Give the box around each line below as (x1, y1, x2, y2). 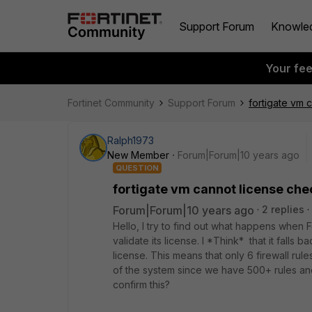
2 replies (262, 203, 304, 215)
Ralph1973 (107, 134, 154, 146)
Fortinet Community (68, 97, 155, 109)
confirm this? (113, 279, 170, 290)
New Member (107, 149, 169, 161)
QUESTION (116, 163, 159, 173)
